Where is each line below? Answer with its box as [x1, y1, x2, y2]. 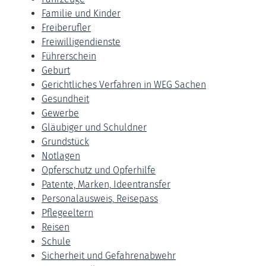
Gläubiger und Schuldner [42, 121, 147, 133]
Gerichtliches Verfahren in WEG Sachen [42, 78, 206, 90]
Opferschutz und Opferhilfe [42, 164, 156, 176]
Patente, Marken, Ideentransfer [42, 178, 170, 190]
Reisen [42, 221, 69, 233]
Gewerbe [42, 107, 79, 119]
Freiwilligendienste [42, 36, 121, 47]
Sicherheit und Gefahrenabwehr [42, 249, 176, 261]
